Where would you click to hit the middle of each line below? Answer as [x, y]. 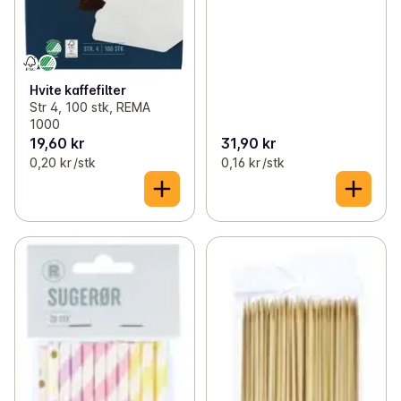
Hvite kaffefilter [78, 90]
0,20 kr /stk [63, 163]
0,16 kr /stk [252, 163]
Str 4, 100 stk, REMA [90, 107]
